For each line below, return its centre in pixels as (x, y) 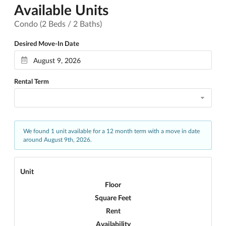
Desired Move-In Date (47, 43)
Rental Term (32, 81)
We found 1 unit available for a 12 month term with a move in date (111, 131)
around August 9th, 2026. (58, 139)
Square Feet (113, 197)
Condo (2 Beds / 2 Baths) (58, 23)
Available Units (61, 10)
